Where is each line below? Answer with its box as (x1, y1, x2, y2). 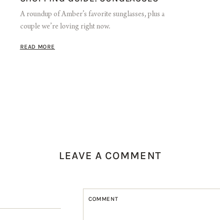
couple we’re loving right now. (20, 23, 110, 31)
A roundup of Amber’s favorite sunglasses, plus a (20, 11, 165, 19)
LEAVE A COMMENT (59, 149, 161, 163)
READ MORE (20, 43, 55, 51)
